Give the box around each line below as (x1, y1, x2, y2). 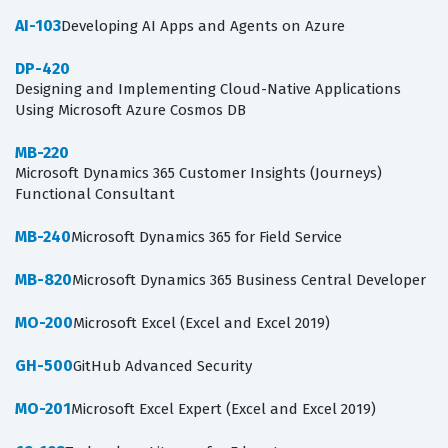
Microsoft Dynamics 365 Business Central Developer (72, 270, 426, 289)
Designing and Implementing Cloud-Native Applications (15, 79, 401, 98)
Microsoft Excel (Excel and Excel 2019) (73, 313, 330, 332)
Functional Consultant (15, 184, 175, 203)
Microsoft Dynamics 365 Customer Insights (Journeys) (15, 163, 382, 182)
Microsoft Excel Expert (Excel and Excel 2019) (71, 399, 376, 418)
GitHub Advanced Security (73, 356, 252, 375)
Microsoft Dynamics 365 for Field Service (71, 227, 342, 246)
